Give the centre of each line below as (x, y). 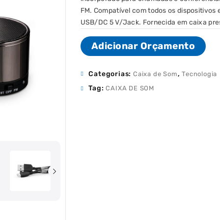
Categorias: (111, 74)
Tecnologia (200, 74)
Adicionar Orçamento (143, 46)
